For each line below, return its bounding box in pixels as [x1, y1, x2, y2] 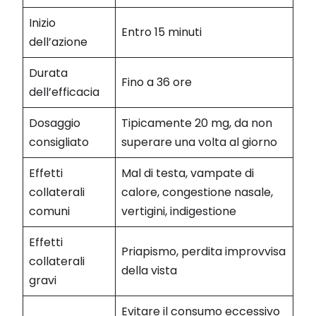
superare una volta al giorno [121, 133, 277, 150]
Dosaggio [29, 114, 80, 131]
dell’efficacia [29, 83, 99, 100]
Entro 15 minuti [121, 23, 202, 40]
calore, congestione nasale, [121, 183, 273, 200]
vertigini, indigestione [121, 202, 236, 219]
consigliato [29, 133, 89, 150]
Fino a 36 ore [121, 73, 192, 90]
